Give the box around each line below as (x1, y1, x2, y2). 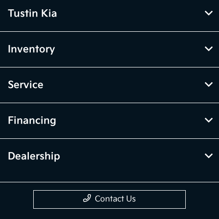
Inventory (8, 43, 55, 55)
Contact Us (95, 194, 136, 204)
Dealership (8, 150, 60, 162)
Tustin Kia (8, 7, 57, 20)
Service (8, 79, 44, 91)
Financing (8, 114, 56, 127)
